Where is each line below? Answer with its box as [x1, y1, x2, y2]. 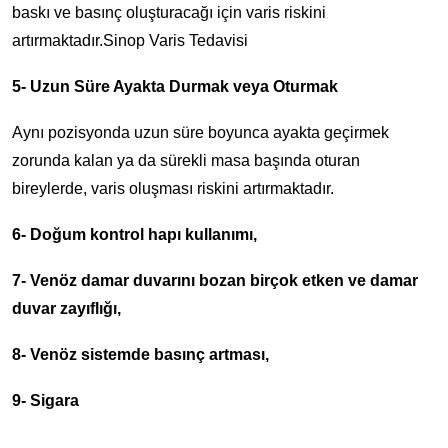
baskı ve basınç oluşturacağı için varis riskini [12, 4, 326, 22]
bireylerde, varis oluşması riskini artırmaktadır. [12, 180, 334, 198]
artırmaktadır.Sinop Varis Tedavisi [12, 32, 248, 50]
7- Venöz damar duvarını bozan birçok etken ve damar [12, 272, 418, 290]
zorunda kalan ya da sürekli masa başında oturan [12, 152, 360, 170]
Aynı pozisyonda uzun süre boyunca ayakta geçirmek [12, 124, 389, 142]
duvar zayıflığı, [12, 300, 121, 318]
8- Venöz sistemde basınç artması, [12, 346, 269, 364]
